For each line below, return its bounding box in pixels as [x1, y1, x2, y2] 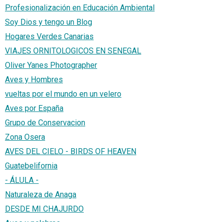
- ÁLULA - [5, 175, 39, 185]
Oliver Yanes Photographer [5, 60, 97, 70]
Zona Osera [5, 132, 45, 142]
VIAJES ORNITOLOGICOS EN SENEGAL [5, 46, 141, 55]
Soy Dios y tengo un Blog [5, 17, 92, 27]
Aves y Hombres [5, 74, 63, 84]
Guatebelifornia [5, 161, 57, 170]
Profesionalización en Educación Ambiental [5, 2, 155, 12]
